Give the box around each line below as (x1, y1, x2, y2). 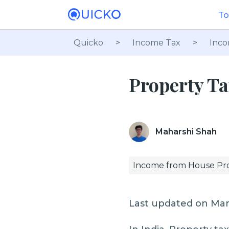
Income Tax (132, 38, 180, 48)
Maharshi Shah (155, 127, 217, 136)
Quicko (74, 38, 103, 48)
